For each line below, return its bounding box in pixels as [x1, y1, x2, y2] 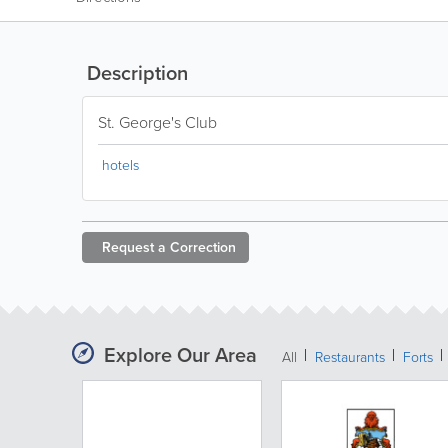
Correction [170, 237, 236, 257]
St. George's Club [98, 111, 217, 133]
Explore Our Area [104, 340, 257, 369]
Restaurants [315, 347, 385, 366]
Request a [102, 237, 166, 257]
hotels [102, 155, 139, 174]
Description [82, 58, 188, 87]
